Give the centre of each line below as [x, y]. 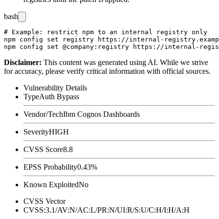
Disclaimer [22, 62]
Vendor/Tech [43, 114]
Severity [36, 131]
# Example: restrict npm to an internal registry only [106, 32]
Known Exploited [51, 184]
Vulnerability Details [55, 88]
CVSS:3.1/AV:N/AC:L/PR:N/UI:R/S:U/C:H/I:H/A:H [107, 210]
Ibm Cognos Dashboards [101, 114]
